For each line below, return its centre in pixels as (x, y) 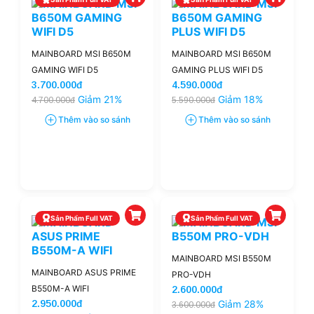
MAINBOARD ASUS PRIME (84, 272)
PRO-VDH (191, 274)
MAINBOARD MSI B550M (221, 258)
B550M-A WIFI (60, 288)
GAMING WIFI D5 (65, 69)
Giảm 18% (240, 99)
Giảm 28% (241, 303)
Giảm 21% (100, 99)
